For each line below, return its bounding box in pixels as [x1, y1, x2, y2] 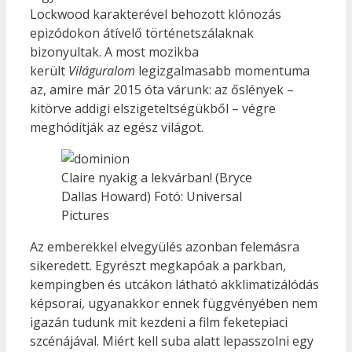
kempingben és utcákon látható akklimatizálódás [30, 276, 319, 294]
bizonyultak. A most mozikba [30, 43, 199, 61]
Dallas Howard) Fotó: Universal [61, 188, 242, 206]
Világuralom [68, 62, 138, 80]
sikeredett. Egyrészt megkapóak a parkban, [30, 257, 286, 275]
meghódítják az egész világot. [30, 119, 203, 137]
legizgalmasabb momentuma [138, 62, 310, 80]
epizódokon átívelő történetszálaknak [30, 24, 254, 42]
